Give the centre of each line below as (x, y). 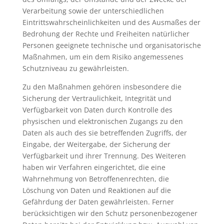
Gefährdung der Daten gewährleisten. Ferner (98, 201)
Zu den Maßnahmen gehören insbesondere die (102, 86)
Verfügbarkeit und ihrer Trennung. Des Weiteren (104, 155)
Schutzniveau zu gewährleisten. (75, 68)
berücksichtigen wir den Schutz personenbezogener (110, 213)
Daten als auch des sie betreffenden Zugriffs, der (104, 132)
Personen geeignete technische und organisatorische (111, 45)
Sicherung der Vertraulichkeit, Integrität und (97, 98)
